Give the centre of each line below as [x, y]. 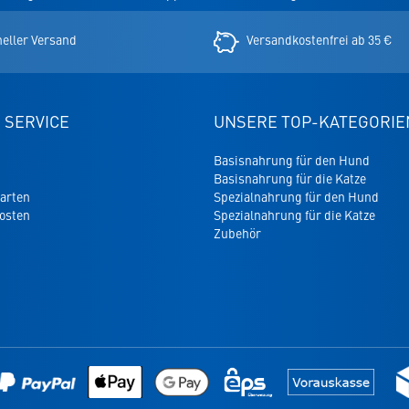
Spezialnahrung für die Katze [294, 215]
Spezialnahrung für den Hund [296, 197]
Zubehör [237, 233]
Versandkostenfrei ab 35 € [320, 40]
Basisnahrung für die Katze [290, 178]
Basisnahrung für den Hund [292, 160]
